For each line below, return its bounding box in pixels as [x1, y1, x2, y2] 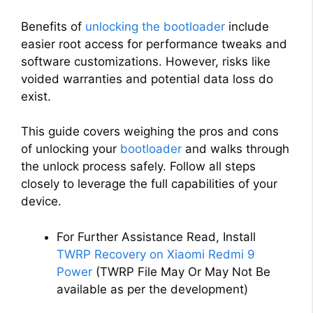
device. [21, 194, 61, 209]
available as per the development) [57, 282, 248, 296]
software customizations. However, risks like [21, 54, 270, 68]
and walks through [182, 142, 289, 156]
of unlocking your [21, 142, 120, 156]
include [225, 19, 269, 34]
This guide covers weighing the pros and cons [21, 124, 279, 139]
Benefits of [21, 19, 85, 34]
